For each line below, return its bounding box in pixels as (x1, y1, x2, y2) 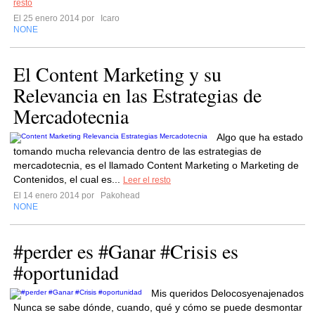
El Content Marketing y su (13, 60, 221, 87)
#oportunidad (13, 259, 119, 285)
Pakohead (98, 191, 140, 200)
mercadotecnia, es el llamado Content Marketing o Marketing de (13, 160, 299, 171)
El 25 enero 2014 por (13, 13, 98, 23)
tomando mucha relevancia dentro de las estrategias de (13, 146, 262, 157)
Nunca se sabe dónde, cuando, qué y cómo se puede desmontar (13, 302, 302, 313)
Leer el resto (123, 175, 171, 185)
